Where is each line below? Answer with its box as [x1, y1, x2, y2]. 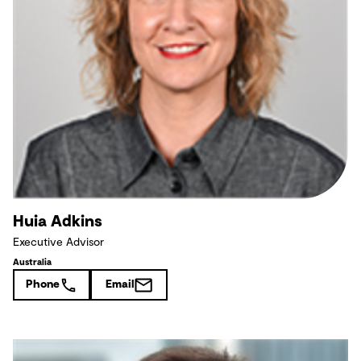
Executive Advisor [13, 237, 104, 249]
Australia [13, 258, 52, 268]
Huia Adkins [13, 214, 102, 230]
